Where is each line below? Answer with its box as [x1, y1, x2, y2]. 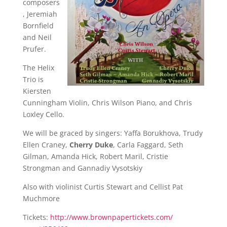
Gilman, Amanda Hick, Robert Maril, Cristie [22, 152, 168, 161]
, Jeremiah [22, 9, 57, 19]
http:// [50, 212, 71, 222]
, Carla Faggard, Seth [112, 140, 183, 149]
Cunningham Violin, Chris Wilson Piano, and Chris [22, 98, 192, 107]
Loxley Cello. [22, 109, 64, 119]
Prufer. [22, 44, 46, 54]
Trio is [22, 74, 44, 84]
